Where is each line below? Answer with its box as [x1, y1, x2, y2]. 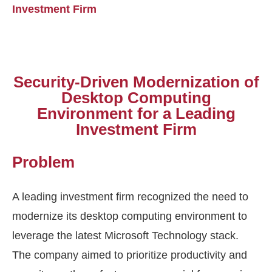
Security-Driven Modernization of [13, 73, 259, 92]
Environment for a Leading [36, 104, 236, 123]
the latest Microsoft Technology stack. [54, 229, 239, 242]
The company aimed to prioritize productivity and [12, 249, 247, 262]
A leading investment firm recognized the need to [12, 191, 248, 203]
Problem [12, 153, 75, 172]
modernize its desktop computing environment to [12, 210, 247, 223]
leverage [12, 229, 54, 242]
